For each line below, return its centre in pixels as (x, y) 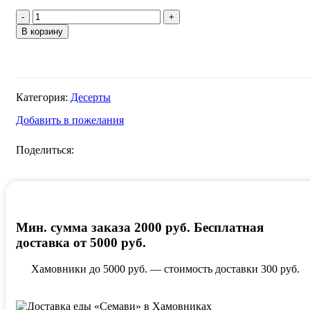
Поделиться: (45, 149)
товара (47, 27)
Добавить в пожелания (70, 120)
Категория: (42, 97)
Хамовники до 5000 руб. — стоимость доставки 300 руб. (165, 269)
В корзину (42, 31)
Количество (60, 15)
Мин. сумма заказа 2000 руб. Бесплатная (140, 227)
